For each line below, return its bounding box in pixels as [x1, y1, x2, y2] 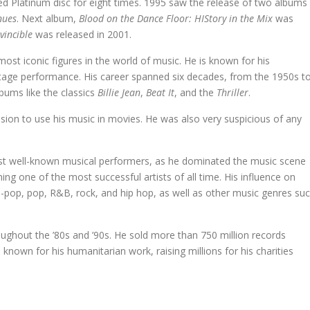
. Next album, [17, 12, 79, 25]
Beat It [146, 86, 174, 99]
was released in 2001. [35, 28, 131, 41]
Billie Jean [98, 86, 140, 99]
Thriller [217, 86, 248, 99]
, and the [174, 86, 217, 99]
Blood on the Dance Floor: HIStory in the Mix [79, 12, 273, 25]
